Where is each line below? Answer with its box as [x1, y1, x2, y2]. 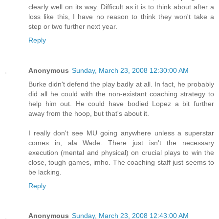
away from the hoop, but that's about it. [28, 109, 149, 117]
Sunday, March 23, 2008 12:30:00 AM [72, 66, 189, 74]
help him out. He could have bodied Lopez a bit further [28, 99, 214, 108]
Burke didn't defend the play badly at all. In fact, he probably [28, 80, 214, 88]
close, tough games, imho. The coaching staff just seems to [28, 158, 214, 166]
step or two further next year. [28, 22, 117, 30]
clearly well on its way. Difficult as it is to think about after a [28, 2, 214, 11]
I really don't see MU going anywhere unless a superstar [28, 129, 214, 137]
